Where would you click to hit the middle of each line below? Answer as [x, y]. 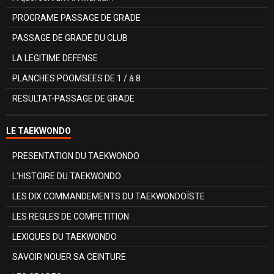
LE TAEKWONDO [39, 131]
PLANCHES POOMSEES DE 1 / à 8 [76, 78]
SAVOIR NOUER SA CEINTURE [69, 257]
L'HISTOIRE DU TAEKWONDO [67, 176]
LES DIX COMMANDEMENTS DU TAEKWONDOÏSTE [109, 196]
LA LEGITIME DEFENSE [55, 58]
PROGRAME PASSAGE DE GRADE [76, 17]
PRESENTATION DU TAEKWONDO [76, 156]
